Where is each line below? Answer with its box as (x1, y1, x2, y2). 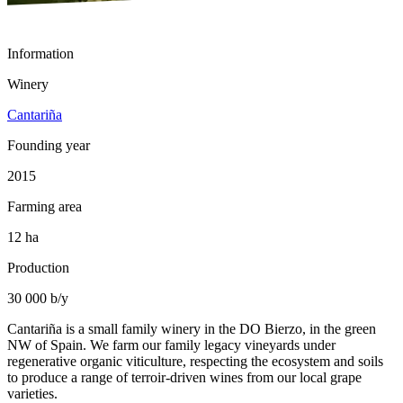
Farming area (7, 199, 82, 215)
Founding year (7, 138, 90, 154)
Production (7, 260, 69, 276)
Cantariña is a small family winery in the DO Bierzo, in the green (7, 321, 376, 337)
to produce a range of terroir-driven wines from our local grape (7, 370, 362, 386)
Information (7, 46, 74, 62)
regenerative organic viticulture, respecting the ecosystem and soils (7, 354, 383, 370)
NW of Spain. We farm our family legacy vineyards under (7, 337, 336, 354)
